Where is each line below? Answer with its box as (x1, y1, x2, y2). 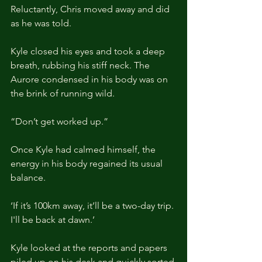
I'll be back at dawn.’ (11, 213, 95, 225)
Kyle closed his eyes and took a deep (11, 45, 167, 57)
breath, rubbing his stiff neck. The (11, 59, 152, 71)
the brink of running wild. (11, 87, 115, 99)
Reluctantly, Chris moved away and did (11, 3, 172, 15)
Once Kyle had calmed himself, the (11, 143, 158, 155)
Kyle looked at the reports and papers (11, 242, 170, 253)
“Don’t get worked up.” (11, 115, 108, 127)
